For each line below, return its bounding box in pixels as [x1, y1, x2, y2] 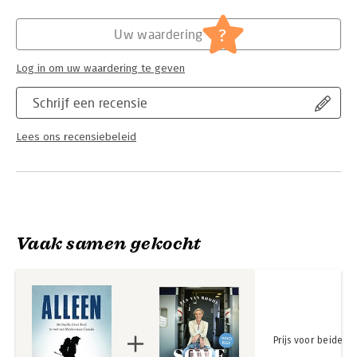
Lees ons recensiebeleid [16, 131, 136, 143]
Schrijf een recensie [33, 95, 148, 110]
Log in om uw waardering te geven [16, 62, 185, 75]
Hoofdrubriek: [16, 6, 87, 20]
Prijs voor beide [273, 335, 343, 346]
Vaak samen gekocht [16, 233, 202, 254]
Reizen [127, 6, 162, 20]
